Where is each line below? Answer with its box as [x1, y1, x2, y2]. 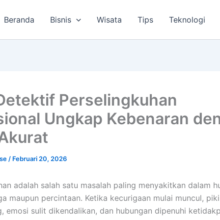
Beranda [4, 15, 35, 25]
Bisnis [50, 15, 72, 25]
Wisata [97, 15, 122, 25]
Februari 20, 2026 [12, 155, 67, 163]
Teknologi [169, 15, 205, 25]
